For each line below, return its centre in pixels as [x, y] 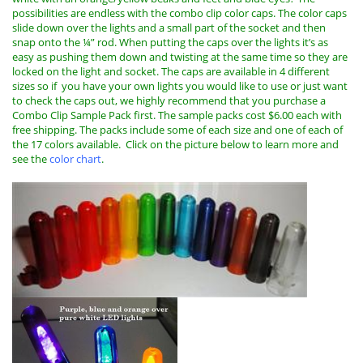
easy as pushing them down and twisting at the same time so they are [180, 56]
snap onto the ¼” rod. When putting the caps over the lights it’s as [170, 42]
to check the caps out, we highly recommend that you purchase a [169, 100]
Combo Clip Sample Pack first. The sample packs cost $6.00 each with [177, 115]
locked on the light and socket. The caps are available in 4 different [171, 71]
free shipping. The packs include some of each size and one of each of [177, 129]
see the [31, 158]
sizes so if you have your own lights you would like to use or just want [180, 85]
